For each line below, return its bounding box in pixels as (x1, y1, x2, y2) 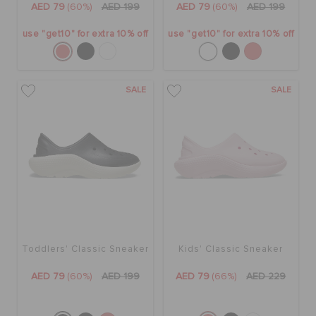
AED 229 (246, 272, 286, 281)
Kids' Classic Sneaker (178, 245, 284, 254)
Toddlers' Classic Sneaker (21, 245, 149, 254)
